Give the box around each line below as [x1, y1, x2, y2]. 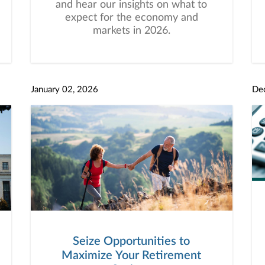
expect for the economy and [64, 12, 198, 23]
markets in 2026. [92, 25, 170, 36]
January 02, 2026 [30, 85, 98, 94]
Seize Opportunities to [73, 235, 190, 247]
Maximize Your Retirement [62, 250, 201, 261]
